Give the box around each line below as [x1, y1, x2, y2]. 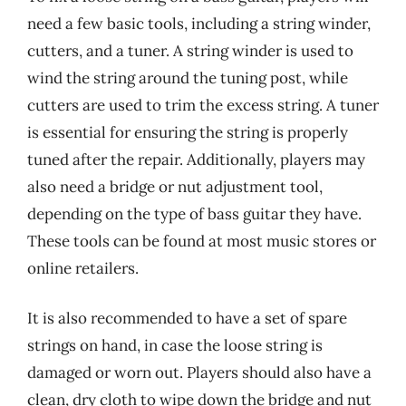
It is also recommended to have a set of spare [27, 308, 347, 328]
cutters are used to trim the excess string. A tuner [27, 94, 379, 115]
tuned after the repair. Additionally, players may [27, 149, 365, 169]
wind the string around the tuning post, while [27, 67, 348, 88]
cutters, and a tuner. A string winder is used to [27, 40, 353, 61]
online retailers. [27, 257, 139, 278]
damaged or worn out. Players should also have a [27, 362, 372, 382]
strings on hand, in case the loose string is [27, 335, 323, 355]
